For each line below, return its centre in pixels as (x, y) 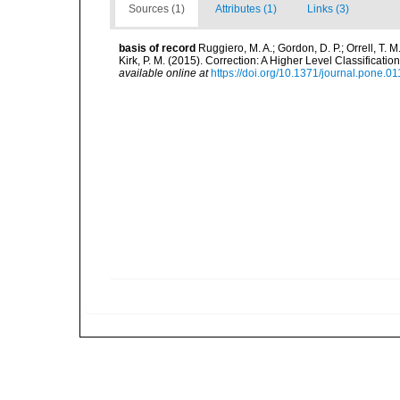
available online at (163, 73)
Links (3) (328, 9)
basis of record (157, 48)
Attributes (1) (246, 9)
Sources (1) (157, 9)
